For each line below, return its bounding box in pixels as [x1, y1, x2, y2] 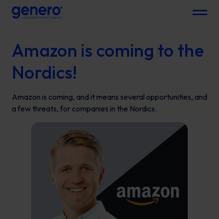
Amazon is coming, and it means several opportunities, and [12, 92, 207, 102]
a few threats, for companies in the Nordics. [12, 104, 157, 113]
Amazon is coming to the [12, 39, 204, 61]
